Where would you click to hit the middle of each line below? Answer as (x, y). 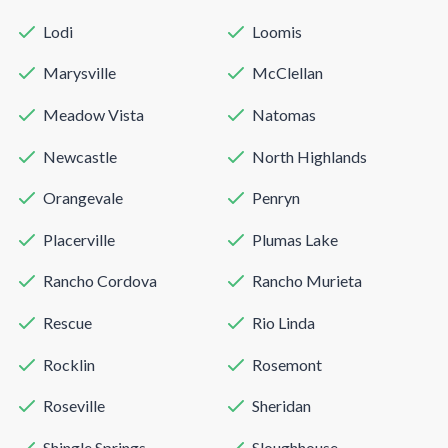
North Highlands (309, 156)
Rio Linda (283, 323)
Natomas (284, 115)
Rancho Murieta (307, 281)
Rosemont (287, 364)
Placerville (79, 239)
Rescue (67, 323)
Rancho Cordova (100, 281)
